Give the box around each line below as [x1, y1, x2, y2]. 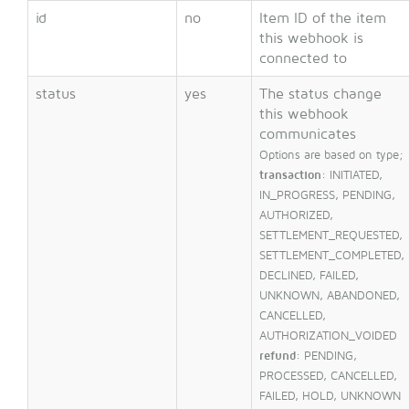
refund [259, 350, 296, 363]
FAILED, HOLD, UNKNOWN [259, 390, 401, 404]
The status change [259, 86, 382, 103]
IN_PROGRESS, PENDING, [259, 189, 395, 203]
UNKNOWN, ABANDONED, [259, 289, 400, 303]
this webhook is [259, 30, 363, 47]
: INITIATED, [321, 169, 383, 183]
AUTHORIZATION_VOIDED [259, 330, 397, 343]
